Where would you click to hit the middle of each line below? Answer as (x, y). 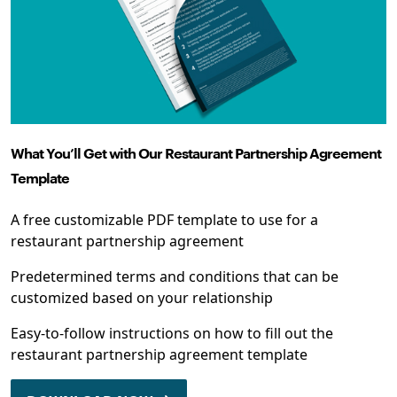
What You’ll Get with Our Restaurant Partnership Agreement (196, 155)
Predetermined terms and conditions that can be (175, 277)
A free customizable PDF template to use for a (164, 220)
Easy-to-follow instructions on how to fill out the (172, 334)
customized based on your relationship (142, 298)
